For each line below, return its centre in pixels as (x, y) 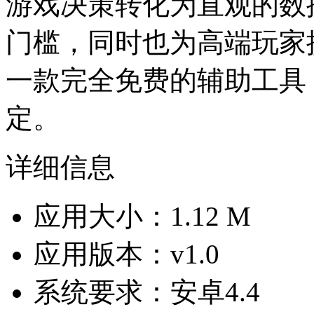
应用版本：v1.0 (127, 254)
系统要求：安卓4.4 (147, 292)
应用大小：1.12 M (142, 217)
